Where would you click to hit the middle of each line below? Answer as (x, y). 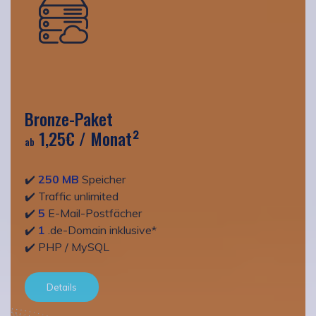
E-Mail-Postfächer (93, 213)
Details (62, 287)
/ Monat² (109, 138)
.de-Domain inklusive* (101, 230)
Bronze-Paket (69, 118)
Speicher (102, 179)
